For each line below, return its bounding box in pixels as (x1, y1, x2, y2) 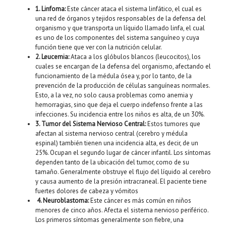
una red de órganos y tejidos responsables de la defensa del (35, 14, 206, 23)
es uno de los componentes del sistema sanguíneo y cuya (35, 33, 199, 42)
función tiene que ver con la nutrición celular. (35, 42, 162, 51)
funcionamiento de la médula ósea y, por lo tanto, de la (35, 71, 192, 80)
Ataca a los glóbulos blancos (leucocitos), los (71, 52, 201, 61)
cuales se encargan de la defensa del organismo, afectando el (35, 62, 211, 71)
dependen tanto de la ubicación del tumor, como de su (35, 157, 189, 166)
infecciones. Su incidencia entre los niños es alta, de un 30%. (35, 109, 205, 119)
